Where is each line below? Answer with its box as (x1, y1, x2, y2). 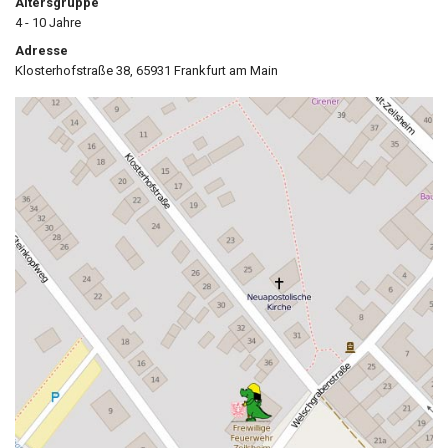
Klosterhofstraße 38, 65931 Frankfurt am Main (15, 63, 278, 78)
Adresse (15, 43, 68, 58)
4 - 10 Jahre (15, 15, 81, 30)
